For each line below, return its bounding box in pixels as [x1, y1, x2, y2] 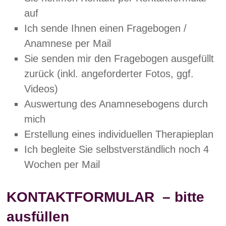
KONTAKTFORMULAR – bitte [7, 189, 205, 205]
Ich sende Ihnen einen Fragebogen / [24, 22, 187, 34]
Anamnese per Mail [24, 37, 111, 49]
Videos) [24, 83, 59, 94]
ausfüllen [7, 208, 70, 224]
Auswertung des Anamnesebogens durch [24, 98, 208, 109]
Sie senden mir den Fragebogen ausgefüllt [24, 52, 214, 64]
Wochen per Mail [24, 158, 100, 170]
